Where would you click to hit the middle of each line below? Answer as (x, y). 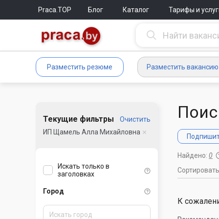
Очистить (135, 119)
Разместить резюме (80, 67)
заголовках (76, 174)
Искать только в (84, 166)
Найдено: (193, 155)
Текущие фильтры (78, 119)
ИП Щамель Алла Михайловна (92, 132)
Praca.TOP (55, 10)
